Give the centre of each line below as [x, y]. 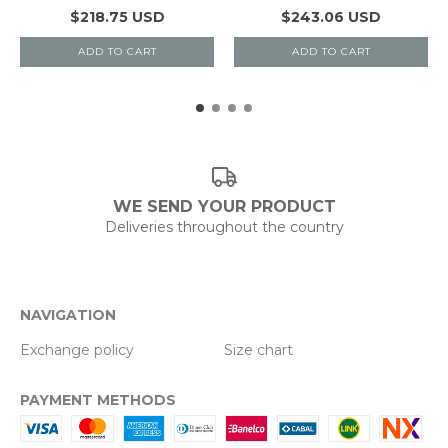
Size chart [258, 350]
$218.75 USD [117, 16]
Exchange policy [77, 350]
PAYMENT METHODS [98, 400]
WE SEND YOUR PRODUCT [224, 206]
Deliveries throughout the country [224, 227]
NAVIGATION [68, 315]
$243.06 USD [331, 16]
